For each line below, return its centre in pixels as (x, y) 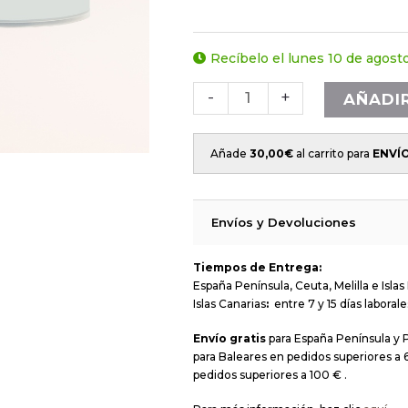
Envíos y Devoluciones (284, 222)
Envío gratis (231, 338)
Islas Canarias (229, 303)
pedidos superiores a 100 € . (270, 374)
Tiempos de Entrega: (257, 267)
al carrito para (333, 153)
